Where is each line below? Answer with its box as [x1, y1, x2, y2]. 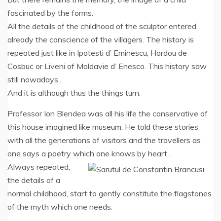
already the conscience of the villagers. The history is [7, 35, 194, 44]
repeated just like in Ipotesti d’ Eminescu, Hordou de [7, 48, 187, 58]
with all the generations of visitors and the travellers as [7, 135, 201, 145]
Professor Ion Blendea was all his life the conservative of [7, 109, 208, 118]
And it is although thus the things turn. [7, 88, 141, 98]
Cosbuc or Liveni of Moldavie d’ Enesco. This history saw [7, 61, 207, 71]
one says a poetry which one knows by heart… [7, 148, 173, 158]
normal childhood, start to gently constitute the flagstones [7, 188, 212, 198]
